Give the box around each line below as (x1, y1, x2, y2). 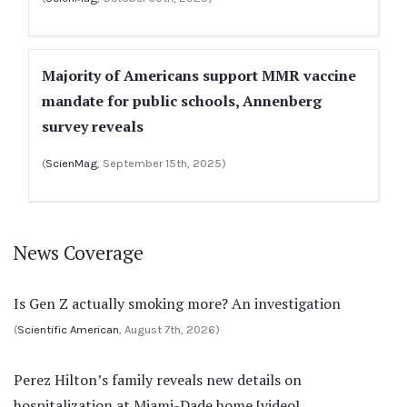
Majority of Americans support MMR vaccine (42, 65, 356, 85)
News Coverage (14, 240, 144, 265)
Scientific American (17, 323, 119, 336)
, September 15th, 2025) (97, 156, 226, 170)
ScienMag (45, 156, 97, 170)
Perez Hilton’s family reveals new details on (14, 370, 302, 390)
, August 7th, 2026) (119, 323, 220, 336)
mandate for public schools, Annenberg (42, 91, 322, 111)
